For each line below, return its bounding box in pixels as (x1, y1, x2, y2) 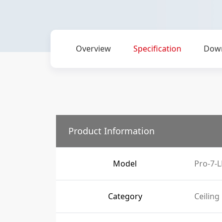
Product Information (68, 125, 155, 137)
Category (108, 191, 142, 202)
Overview (75, 43, 111, 54)
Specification (133, 43, 181, 54)
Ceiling (194, 191, 220, 202)
